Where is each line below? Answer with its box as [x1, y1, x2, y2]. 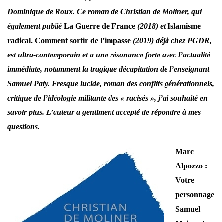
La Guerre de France [64, 22, 135, 31]
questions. [7, 122, 40, 131]
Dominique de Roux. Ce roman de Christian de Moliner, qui [7, 7, 202, 16]
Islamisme [167, 22, 201, 31]
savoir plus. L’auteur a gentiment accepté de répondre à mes [7, 108, 201, 117]
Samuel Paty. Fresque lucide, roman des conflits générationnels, [7, 79, 214, 88]
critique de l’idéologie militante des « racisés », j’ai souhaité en [7, 94, 208, 103]
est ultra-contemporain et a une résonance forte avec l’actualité [7, 51, 210, 59]
